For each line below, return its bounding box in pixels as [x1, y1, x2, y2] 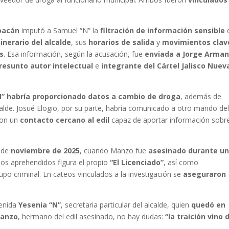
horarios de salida [88, 37, 155, 48]
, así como [164, 157, 199, 168]
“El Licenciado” [110, 157, 164, 168]
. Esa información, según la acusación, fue [4, 49, 145, 59]
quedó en [191, 200, 226, 210]
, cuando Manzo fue [80, 146, 149, 156]
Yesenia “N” [18, 200, 61, 210]
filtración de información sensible [100, 26, 225, 36]
